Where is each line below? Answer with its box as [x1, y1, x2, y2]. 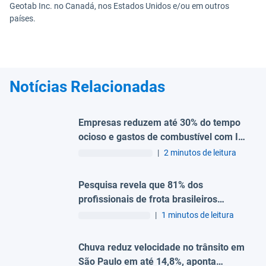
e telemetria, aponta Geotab [78, 145, 198, 157]
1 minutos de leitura [161, 210, 234, 220]
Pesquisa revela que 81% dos [78, 179, 203, 191]
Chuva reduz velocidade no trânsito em [78, 242, 245, 253]
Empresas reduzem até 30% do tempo [78, 117, 240, 128]
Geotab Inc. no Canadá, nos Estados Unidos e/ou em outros [9, 1, 229, 11]
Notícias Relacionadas [9, 78, 165, 96]
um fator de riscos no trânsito [78, 222, 204, 233]
